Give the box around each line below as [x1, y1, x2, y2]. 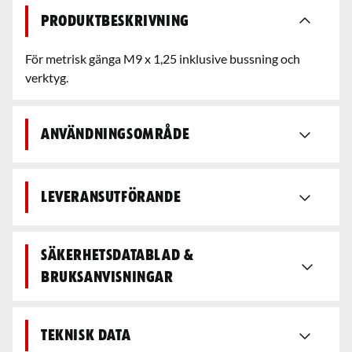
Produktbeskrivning [41, 13, 189, 29]
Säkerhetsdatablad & [41, 247, 194, 263]
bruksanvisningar [41, 269, 174, 285]
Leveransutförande [41, 189, 181, 205]
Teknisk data [41, 327, 131, 343]
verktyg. [25, 69, 68, 85]
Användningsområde [41, 126, 190, 142]
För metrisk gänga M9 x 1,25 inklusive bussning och [25, 50, 300, 66]
